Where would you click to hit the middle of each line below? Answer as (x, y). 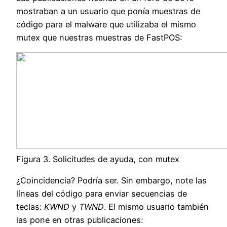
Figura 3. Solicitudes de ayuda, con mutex (98, 159)
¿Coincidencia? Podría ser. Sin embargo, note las (111, 181)
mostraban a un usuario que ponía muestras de (108, 11)
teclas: (30, 207)
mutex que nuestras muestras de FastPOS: (99, 37)
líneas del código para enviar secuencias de (102, 194)
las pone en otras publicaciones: (80, 220)
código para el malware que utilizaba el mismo (106, 24)
